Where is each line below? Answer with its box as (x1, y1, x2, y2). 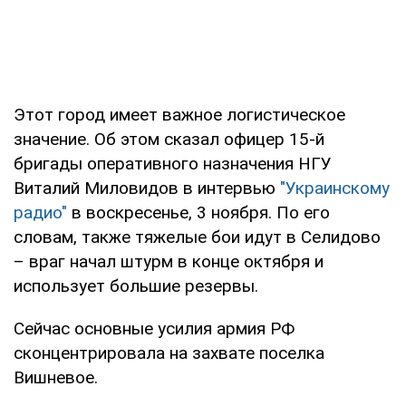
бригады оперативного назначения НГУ (14, 152, 332, 174)
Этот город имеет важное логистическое (14, 103, 345, 125)
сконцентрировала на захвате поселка (14, 342, 324, 363)
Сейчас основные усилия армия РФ (14, 317, 295, 339)
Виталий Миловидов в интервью (14, 177, 280, 198)
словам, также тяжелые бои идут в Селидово (14, 226, 381, 247)
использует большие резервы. (14, 275, 258, 296)
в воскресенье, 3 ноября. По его (72, 201, 330, 223)
